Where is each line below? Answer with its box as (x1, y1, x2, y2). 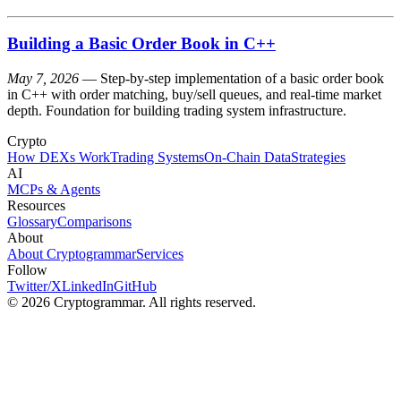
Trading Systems (110, 149, 204, 166)
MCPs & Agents (7, 182, 100, 198)
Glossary (7, 214, 57, 230)
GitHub (114, 278, 157, 294)
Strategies (291, 149, 346, 166)
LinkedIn (62, 278, 114, 294)
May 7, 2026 (7, 71, 79, 87)
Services (136, 246, 183, 262)
